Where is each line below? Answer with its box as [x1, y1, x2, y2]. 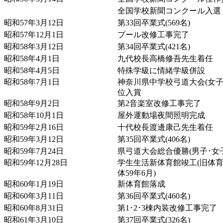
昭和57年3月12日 [4, 18, 64, 27]
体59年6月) [117, 168, 156, 177]
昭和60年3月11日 [4, 191, 64, 200]
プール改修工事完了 [117, 30, 189, 39]
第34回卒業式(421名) [117, 42, 190, 51]
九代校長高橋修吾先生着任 [117, 54, 213, 63]
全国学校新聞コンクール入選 [117, 6, 221, 15]
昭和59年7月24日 [4, 146, 64, 155]
